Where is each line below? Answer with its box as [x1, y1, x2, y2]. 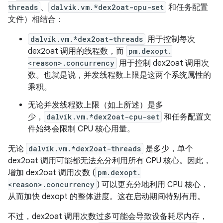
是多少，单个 [143, 144, 193, 154]
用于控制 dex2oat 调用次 [117, 58, 209, 68]
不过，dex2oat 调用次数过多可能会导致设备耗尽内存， [8, 212, 208, 222]
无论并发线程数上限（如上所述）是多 [28, 100, 163, 110]
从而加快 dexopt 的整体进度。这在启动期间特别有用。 [8, 192, 205, 202]
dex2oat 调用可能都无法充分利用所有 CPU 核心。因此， [8, 156, 211, 166]
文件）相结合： [8, 14, 64, 24]
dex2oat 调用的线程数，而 [28, 46, 126, 56]
